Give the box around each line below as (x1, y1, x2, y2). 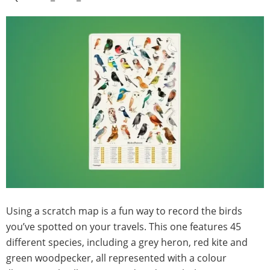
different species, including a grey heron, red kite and (6, 235, 248, 249)
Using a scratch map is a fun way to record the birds (6, 204, 242, 218)
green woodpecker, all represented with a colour (6, 251, 227, 265)
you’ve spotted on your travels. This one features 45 (6, 219, 241, 233)
